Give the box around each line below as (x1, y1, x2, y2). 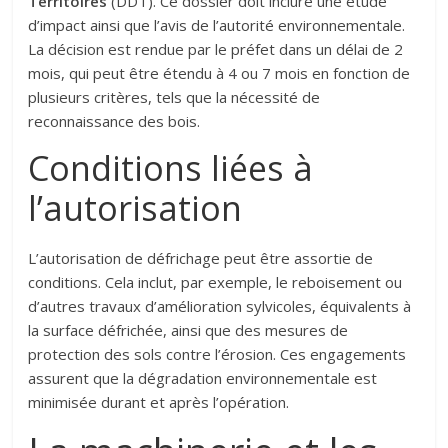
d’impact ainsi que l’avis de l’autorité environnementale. (28, 15, 406, 36)
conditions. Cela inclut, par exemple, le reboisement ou (28, 272, 403, 293)
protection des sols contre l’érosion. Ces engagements (28, 344, 407, 365)
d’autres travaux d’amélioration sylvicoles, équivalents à (28, 296, 412, 317)
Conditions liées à (28, 145, 314, 192)
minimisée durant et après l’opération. (28, 392, 290, 413)
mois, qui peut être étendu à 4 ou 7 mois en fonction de (28, 63, 411, 84)
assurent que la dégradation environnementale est (28, 368, 378, 389)
